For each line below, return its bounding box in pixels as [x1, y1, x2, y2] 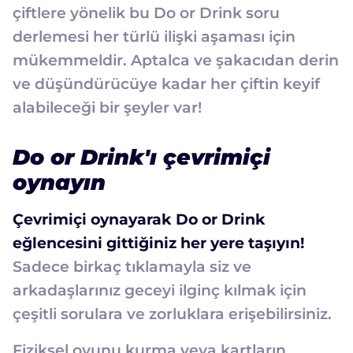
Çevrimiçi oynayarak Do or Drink [13, 210, 266, 229]
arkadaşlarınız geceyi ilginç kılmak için [13, 281, 307, 300]
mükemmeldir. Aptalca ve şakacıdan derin [13, 51, 339, 70]
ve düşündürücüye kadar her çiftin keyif [13, 75, 320, 94]
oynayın [13, 169, 106, 196]
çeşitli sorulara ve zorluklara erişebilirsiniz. [13, 305, 332, 324]
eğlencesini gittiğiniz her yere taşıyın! [13, 234, 304, 253]
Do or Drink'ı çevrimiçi [13, 144, 270, 171]
